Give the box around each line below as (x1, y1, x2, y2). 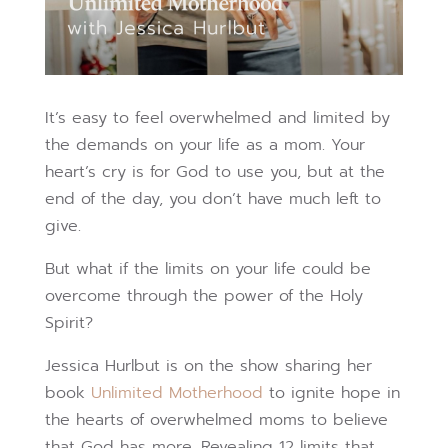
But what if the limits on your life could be (44, 257, 371, 282)
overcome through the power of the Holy (44, 284, 363, 309)
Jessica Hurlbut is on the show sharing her (44, 354, 372, 379)
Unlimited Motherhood (90, 381, 263, 406)
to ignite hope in (262, 381, 400, 406)
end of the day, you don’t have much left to (44, 187, 381, 212)
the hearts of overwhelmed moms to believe (44, 408, 388, 433)
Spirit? (44, 311, 93, 336)
